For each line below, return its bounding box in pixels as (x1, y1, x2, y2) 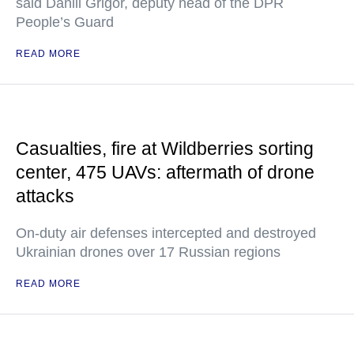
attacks (16, 186, 74, 206)
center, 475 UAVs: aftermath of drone (16, 162, 314, 183)
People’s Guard (16, 14, 114, 30)
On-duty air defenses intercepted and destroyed (16, 225, 316, 241)
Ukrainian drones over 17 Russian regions (16, 244, 281, 260)
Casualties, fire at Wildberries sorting (16, 138, 314, 159)
